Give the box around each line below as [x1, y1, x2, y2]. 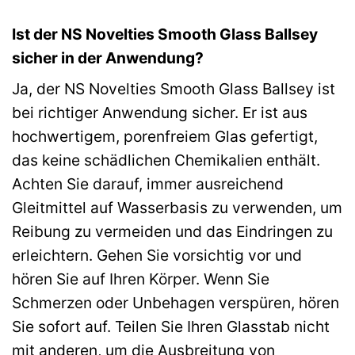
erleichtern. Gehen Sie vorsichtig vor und [12, 246, 302, 265]
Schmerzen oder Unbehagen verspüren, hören [12, 293, 339, 313]
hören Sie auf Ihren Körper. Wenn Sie [12, 269, 269, 289]
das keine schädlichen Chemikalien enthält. [12, 151, 320, 170]
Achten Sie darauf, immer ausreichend [12, 174, 284, 194]
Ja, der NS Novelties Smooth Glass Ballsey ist [12, 79, 335, 99]
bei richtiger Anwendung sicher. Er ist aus [12, 103, 307, 123]
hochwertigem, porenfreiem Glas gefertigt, [12, 127, 318, 147]
